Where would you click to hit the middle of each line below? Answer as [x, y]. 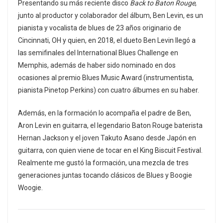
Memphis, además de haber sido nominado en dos [97, 65]
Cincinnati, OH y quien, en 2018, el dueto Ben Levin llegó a [107, 40]
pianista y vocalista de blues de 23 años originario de [100, 28]
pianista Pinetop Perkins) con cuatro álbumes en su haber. [109, 90]
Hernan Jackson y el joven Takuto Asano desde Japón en [107, 138]
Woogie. [30, 187]
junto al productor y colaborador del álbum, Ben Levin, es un [111, 15]
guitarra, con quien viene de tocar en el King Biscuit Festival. [110, 150]
